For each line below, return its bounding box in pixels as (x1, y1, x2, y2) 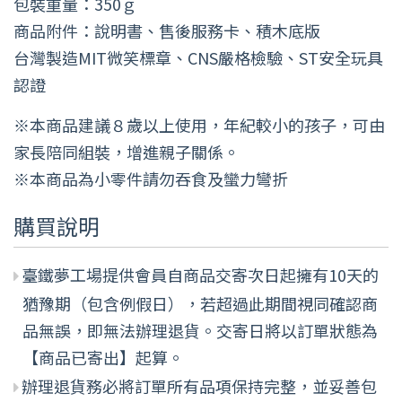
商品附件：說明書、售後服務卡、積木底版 (13, 18, 320, 42)
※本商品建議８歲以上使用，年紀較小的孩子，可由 (13, 112, 385, 136)
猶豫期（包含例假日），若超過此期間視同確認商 (22, 291, 378, 315)
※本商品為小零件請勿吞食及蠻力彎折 (13, 166, 288, 190)
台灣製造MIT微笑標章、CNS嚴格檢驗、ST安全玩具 (13, 45, 383, 69)
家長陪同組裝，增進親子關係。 (13, 139, 240, 163)
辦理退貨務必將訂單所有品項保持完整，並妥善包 (22, 373, 377, 398)
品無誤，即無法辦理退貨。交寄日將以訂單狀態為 (22, 318, 378, 342)
